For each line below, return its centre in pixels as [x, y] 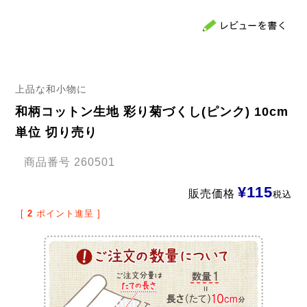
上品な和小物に [51, 89]
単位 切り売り [56, 132]
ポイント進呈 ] [68, 213]
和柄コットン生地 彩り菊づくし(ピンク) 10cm [151, 111]
